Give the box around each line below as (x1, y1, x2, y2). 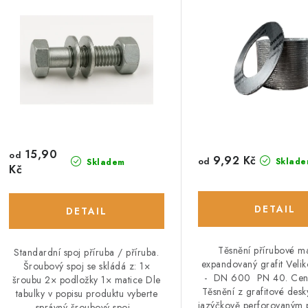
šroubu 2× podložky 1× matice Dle (12, 272, 161, 287)
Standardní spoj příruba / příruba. (14, 245, 159, 259)
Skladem (83, 156, 125, 169)
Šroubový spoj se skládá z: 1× (23, 258, 151, 273)
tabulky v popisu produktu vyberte (15, 286, 158, 300)
